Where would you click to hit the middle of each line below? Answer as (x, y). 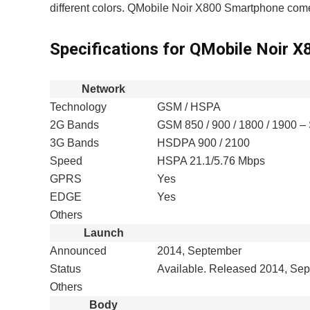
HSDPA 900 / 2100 (203, 143)
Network (103, 89)
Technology (78, 107)
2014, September (199, 251)
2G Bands (74, 125)
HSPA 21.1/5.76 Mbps (211, 161)
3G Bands (74, 143)
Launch (103, 233)
